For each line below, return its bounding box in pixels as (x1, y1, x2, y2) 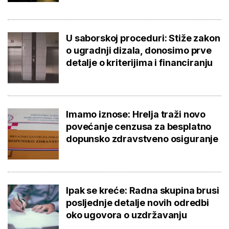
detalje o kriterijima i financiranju (66, 57, 213, 68)
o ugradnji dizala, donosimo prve (66, 44, 212, 56)
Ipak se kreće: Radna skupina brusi (66, 185, 219, 196)
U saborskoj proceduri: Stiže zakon (66, 32, 220, 43)
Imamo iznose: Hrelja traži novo (66, 108, 206, 120)
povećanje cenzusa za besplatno (66, 121, 212, 132)
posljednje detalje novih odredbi (66, 197, 209, 208)
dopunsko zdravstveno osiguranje (66, 133, 219, 144)
